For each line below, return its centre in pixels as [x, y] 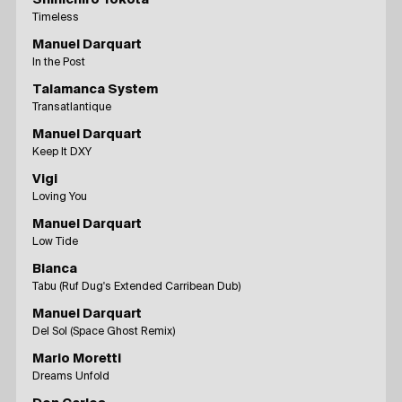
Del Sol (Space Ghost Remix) [104, 332]
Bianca [55, 269]
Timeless [56, 17]
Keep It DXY [62, 152]
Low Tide [55, 242]
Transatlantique [72, 107]
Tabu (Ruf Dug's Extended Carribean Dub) [136, 287]
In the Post [59, 62]
